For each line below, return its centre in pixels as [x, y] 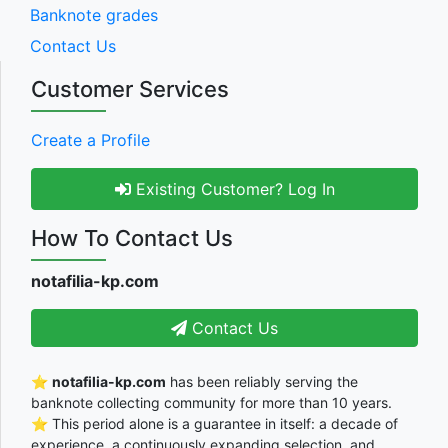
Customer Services [130, 88]
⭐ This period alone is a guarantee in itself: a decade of [214, 423]
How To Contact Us [132, 237]
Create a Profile [90, 139]
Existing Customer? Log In [232, 188]
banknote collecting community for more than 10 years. [211, 402]
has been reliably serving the [262, 381]
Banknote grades [94, 15]
